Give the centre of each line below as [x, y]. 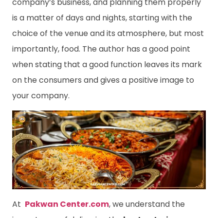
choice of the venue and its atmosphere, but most [108, 33]
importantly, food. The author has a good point [101, 49]
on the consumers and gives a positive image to [103, 80]
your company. [41, 95]
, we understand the [147, 204]
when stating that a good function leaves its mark [107, 64]
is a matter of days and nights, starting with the [102, 18]
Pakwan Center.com [67, 204]
